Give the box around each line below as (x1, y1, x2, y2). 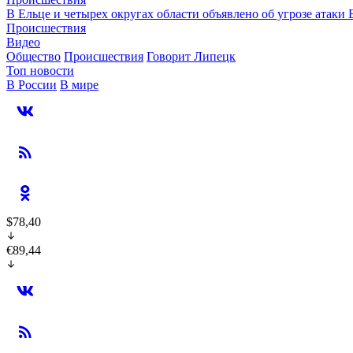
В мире (60, 78, 98, 91)
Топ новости (6, 64, 74, 77)
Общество (6, 50, 61, 63)
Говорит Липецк (147, 50, 236, 63)
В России (6, 78, 57, 91)
